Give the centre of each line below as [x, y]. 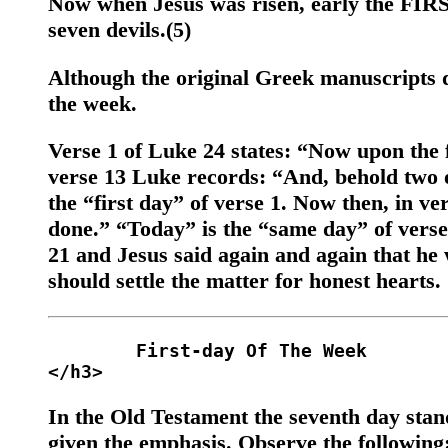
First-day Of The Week [92, 351]
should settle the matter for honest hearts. [244, 281]
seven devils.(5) [119, 29]
